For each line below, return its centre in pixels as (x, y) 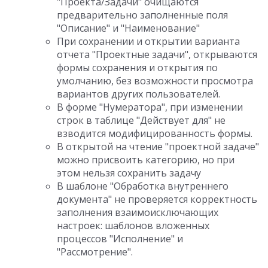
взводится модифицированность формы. (155, 133)
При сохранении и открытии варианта (148, 41)
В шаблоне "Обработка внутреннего (143, 186)
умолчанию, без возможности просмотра (155, 81)
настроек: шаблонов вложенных (133, 226)
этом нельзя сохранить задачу (129, 173)
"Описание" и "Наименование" (128, 28)
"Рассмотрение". (95, 252)
